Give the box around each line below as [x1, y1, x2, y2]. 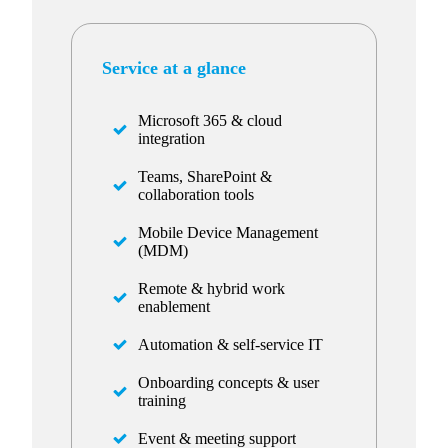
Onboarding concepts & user [137, 373, 319, 391]
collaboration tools [137, 185, 254, 203]
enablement [137, 297, 210, 315]
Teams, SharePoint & [137, 167, 272, 185]
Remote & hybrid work [137, 279, 285, 297]
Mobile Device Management [137, 223, 318, 241]
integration [137, 129, 205, 147]
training [137, 391, 186, 409]
